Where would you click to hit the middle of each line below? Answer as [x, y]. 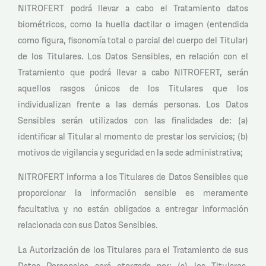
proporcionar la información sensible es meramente [133, 193]
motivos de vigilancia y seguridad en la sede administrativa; [130, 152]
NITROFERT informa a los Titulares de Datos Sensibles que [133, 177]
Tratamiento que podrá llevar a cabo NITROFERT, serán [133, 72]
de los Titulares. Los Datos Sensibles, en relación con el [133, 56]
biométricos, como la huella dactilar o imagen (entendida [133, 24]
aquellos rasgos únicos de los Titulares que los [133, 88]
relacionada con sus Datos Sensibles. [88, 225]
